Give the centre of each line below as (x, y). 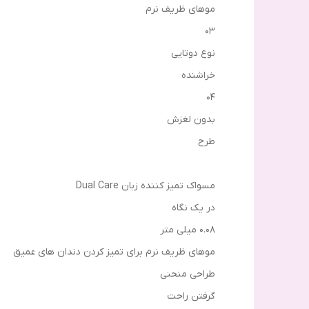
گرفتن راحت (191, 296)
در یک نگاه (193, 208)
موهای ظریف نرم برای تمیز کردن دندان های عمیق (114, 252)
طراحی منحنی (188, 274)
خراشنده (198, 75)
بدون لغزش (191, 119)
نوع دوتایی (193, 53)
